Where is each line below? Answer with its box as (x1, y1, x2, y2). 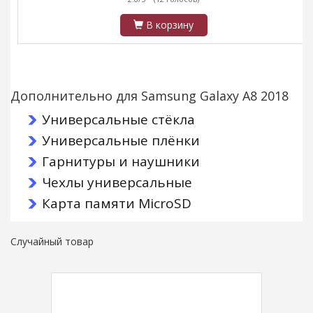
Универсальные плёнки (42, 131, 200, 150)
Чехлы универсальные (42, 173, 192, 192)
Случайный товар (10, 235, 94, 249)
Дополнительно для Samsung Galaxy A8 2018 (10, 87, 289, 105)
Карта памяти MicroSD (42, 194, 191, 213)
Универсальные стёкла (42, 110, 195, 129)
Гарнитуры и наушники (42, 152, 200, 171)
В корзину (143, 18, 194, 32)
